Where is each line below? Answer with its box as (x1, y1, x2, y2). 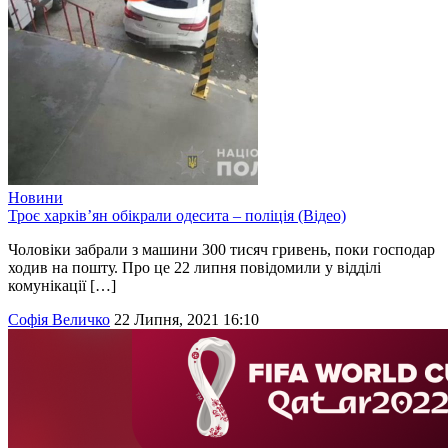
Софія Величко (8, 311, 110, 329)
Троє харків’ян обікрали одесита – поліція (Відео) (8, 207, 346, 225)
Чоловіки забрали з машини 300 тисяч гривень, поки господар (8, 241, 435, 259)
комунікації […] (8, 277, 116, 295)
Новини (8, 189, 63, 207)
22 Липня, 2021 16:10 (114, 311, 259, 329)
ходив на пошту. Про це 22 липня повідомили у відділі (8, 259, 381, 277)
